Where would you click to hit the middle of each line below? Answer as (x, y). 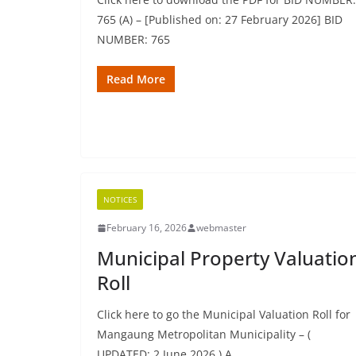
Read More (136, 79)
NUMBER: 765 (133, 39)
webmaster (221, 228)
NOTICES (120, 199)
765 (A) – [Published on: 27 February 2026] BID (220, 19)
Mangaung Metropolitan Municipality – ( (204, 334)
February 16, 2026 (147, 228)
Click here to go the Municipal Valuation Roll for (224, 314)
